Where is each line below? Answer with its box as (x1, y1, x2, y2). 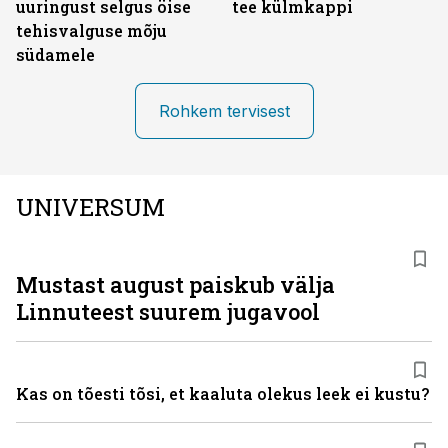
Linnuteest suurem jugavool (16, 297, 320, 326)
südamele (16, 44, 95, 65)
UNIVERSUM (16, 191, 165, 223)
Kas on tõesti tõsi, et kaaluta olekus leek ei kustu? (16, 383, 429, 404)
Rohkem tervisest (158, 101, 290, 121)
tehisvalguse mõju (16, 20, 167, 41)
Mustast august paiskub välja (16, 270, 335, 299)
